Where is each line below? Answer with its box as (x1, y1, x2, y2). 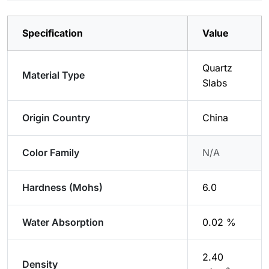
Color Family (22, 147, 79, 159)
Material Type (22, 69, 85, 82)
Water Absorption (22, 216, 104, 229)
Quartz (202, 62, 232, 74)
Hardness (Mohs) (22, 181, 103, 194)
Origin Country (22, 112, 90, 124)
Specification (22, 27, 83, 40)
